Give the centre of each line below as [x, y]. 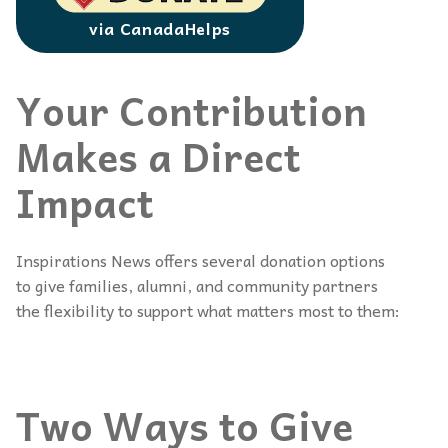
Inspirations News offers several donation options [200, 260]
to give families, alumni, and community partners [197, 285]
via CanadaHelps [160, 28]
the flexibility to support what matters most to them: [208, 310]
